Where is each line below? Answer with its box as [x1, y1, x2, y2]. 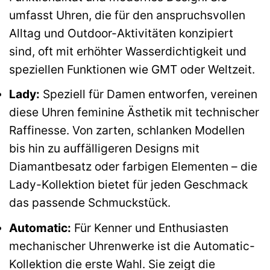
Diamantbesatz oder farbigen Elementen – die [9, 159, 257, 174]
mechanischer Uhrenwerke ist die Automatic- [9, 238, 255, 253]
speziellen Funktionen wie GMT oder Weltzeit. [9, 61, 255, 77]
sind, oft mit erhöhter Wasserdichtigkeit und [9, 43, 246, 58]
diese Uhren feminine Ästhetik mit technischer [9, 105, 259, 120]
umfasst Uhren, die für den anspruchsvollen [9, 7, 245, 22]
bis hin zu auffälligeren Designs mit [9, 141, 199, 156]
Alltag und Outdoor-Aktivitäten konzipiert [9, 25, 233, 40]
